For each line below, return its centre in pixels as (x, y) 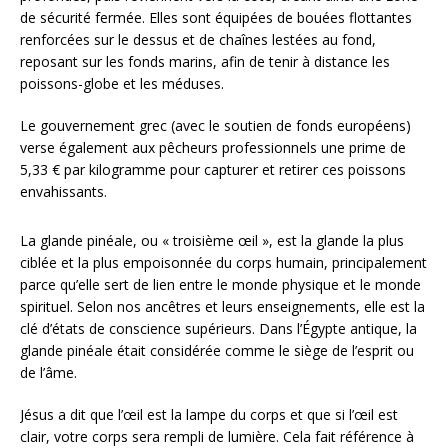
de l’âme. (48, 373)
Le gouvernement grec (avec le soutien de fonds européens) (215, 126)
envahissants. (63, 192)
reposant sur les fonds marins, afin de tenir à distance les (205, 62)
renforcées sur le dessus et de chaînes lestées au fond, (198, 40)
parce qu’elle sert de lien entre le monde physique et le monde (220, 285)
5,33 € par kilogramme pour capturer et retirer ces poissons (213, 170)
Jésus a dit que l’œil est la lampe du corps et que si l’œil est (209, 415)
